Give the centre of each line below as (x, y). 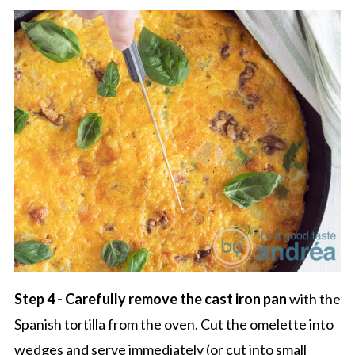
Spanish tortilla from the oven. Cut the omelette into (174, 324)
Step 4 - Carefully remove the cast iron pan (151, 298)
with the (315, 298)
